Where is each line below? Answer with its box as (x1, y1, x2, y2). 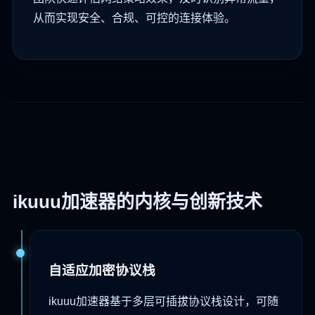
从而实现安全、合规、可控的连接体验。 (33, 12, 236, 25)
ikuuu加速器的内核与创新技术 (13, 191, 262, 213)
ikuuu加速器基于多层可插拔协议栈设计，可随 (49, 295, 278, 307)
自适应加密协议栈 (49, 263, 155, 278)
